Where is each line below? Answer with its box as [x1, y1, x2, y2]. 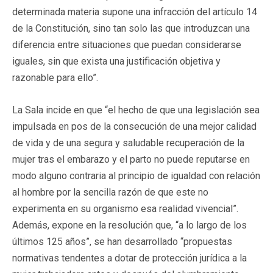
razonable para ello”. [12, 71, 98, 83]
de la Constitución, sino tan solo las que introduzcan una [12, 22, 250, 34]
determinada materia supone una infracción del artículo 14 [12, 5, 257, 18]
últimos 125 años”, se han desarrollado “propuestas [12, 235, 232, 247]
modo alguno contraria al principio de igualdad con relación [12, 169, 260, 182]
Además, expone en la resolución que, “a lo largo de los [12, 219, 247, 231]
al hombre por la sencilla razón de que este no [12, 186, 208, 198]
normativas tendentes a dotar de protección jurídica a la [12, 252, 247, 264]
